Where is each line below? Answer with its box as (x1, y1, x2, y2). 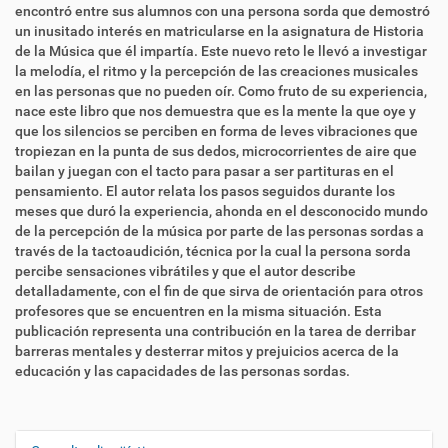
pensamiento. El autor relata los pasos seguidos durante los (15, 182, 395, 199)
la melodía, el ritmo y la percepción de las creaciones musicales (15, 62, 418, 79)
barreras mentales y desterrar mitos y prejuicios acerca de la (15, 342, 399, 359)
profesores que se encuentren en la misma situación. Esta (15, 302, 382, 319)
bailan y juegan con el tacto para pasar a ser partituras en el (15, 162, 394, 179)
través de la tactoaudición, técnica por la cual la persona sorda (15, 242, 411, 259)
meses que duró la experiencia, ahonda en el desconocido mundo (15, 202, 428, 219)
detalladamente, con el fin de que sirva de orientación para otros (15, 282, 423, 299)
